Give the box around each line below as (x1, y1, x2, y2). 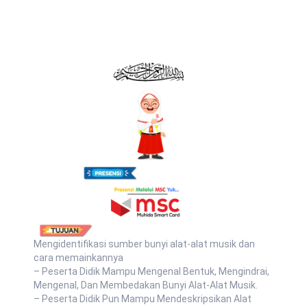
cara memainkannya (34, 252, 123, 263)
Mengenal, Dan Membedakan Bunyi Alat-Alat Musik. (34, 280, 258, 291)
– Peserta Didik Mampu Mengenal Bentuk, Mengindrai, (34, 266, 269, 277)
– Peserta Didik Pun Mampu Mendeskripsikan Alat (34, 293, 251, 304)
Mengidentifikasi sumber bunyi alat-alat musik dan (34, 238, 255, 249)
